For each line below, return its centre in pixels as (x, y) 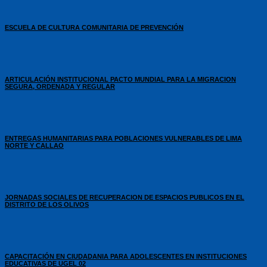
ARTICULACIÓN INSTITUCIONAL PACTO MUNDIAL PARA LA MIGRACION (120, 80)
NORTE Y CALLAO (34, 145)
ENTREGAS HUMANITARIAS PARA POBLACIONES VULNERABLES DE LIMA (123, 138)
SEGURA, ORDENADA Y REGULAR (60, 87)
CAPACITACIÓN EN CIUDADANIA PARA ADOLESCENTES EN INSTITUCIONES (126, 256)
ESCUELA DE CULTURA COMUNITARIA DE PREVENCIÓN (94, 28)
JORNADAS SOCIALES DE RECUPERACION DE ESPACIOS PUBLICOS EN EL (125, 197)
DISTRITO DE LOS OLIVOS (47, 204)
